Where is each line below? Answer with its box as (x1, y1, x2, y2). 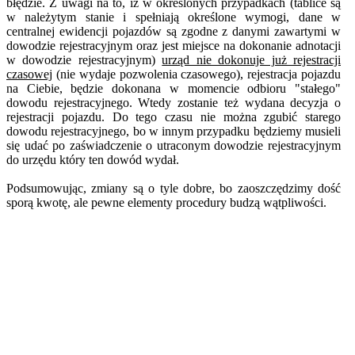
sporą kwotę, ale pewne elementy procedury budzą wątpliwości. (6, 196, 326, 210)
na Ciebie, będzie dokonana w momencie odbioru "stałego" (6, 82, 341, 96)
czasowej (6, 67, 52, 82)
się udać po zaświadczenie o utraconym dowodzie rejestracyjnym (6, 139, 341, 153)
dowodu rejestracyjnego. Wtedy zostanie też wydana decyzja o (6, 96, 341, 110)
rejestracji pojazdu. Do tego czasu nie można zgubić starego (6, 110, 341, 124)
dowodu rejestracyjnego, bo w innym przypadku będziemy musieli (6, 124, 341, 139)
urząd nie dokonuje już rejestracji (162, 53, 342, 67)
